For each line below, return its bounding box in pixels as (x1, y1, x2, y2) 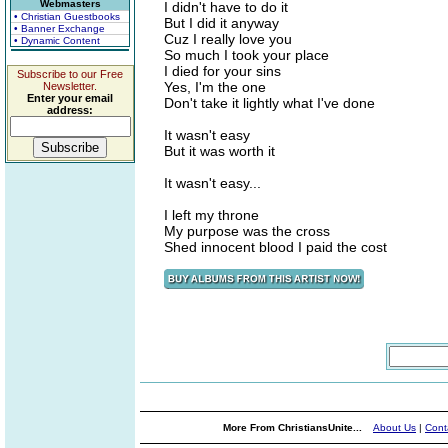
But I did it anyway (164, 15, 279, 31)
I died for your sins (164, 63, 281, 79)
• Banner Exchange (14, 23, 105, 34)
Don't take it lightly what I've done (164, 95, 375, 111)
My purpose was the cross (164, 223, 330, 239)
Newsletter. (43, 80, 97, 92)
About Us (373, 422, 416, 433)
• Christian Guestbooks (14, 11, 120, 22)
